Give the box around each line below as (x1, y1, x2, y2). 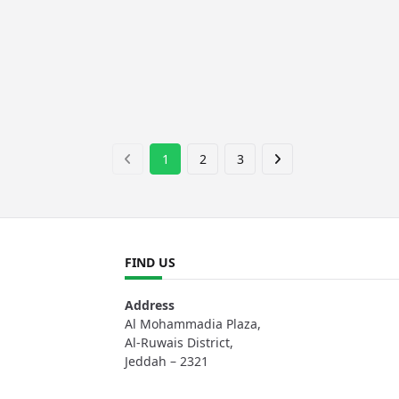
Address (125, 296, 175, 313)
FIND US (125, 254, 175, 271)
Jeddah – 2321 (125, 352, 208, 370)
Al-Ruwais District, (125, 333, 233, 351)
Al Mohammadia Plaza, (125, 314, 261, 332)
